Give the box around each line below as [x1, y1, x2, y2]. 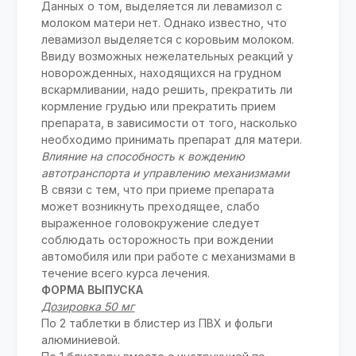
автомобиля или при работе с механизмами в [41, 250, 296, 264]
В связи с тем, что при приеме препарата [41, 183, 275, 197]
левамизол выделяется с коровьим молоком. [41, 33, 295, 47]
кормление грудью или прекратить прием [41, 99, 277, 114]
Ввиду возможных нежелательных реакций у [41, 49, 294, 64]
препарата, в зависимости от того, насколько [41, 116, 298, 130]
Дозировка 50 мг [41, 300, 135, 314]
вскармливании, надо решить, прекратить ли [41, 83, 293, 97]
